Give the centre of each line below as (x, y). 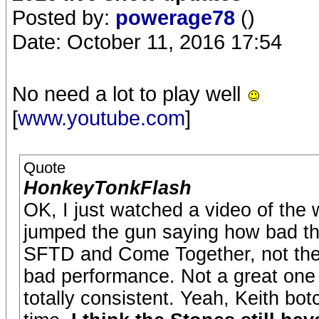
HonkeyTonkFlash (108, 188)
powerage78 (178, 17)
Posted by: (64, 17)
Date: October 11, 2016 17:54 (147, 42)
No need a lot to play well (129, 94)
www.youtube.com (101, 118)
